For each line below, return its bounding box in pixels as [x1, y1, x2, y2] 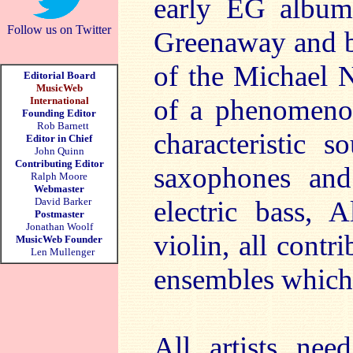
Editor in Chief [26, 132, 92, 144]
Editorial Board [23, 69, 95, 81]
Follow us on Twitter [7, 23, 111, 36]
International [29, 95, 89, 106]
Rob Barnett [36, 120, 89, 132]
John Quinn [34, 145, 84, 157]
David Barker [27, 195, 91, 207]
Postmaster [34, 208, 84, 220]
